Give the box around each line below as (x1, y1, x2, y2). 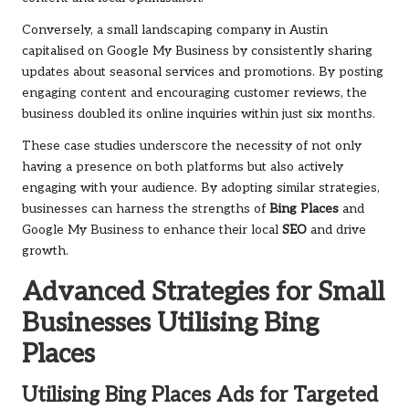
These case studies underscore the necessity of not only (22, 139, 362, 154)
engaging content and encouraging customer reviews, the (22, 86, 367, 101)
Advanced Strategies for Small (22, 277, 384, 309)
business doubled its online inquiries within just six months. (22, 107, 375, 122)
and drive (307, 223, 366, 238)
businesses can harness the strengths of (22, 202, 269, 217)
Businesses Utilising (22, 308, 264, 340)
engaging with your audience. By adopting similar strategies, (22, 181, 380, 196)
